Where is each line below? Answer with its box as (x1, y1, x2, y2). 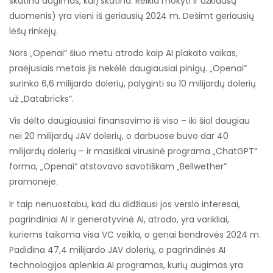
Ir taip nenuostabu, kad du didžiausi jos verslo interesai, (9, 197, 240, 210)
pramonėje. (9, 175, 58, 188)
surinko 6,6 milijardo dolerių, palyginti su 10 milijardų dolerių (9, 77, 256, 90)
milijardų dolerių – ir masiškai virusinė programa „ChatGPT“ (9, 145, 257, 158)
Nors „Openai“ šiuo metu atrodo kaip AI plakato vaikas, (9, 47, 238, 60)
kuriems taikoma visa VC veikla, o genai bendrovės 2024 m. (9, 228, 261, 241)
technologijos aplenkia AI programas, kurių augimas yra (9, 258, 243, 271)
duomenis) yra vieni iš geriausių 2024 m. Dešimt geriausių (9, 9, 254, 22)
